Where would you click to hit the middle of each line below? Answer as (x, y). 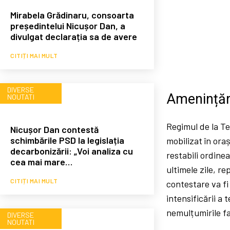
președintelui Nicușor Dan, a (68, 25)
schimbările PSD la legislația (67, 140)
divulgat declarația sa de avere (74, 36)
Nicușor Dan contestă (54, 129)
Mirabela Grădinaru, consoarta (72, 15)
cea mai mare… (41, 161)
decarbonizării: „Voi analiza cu (72, 151)
